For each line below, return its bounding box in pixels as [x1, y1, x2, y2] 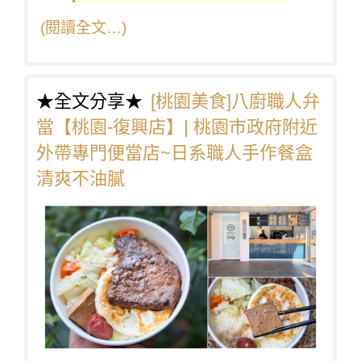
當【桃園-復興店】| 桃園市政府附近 [36, 117, 317, 138]
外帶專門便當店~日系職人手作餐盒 [36, 143, 313, 164]
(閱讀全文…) [40, 19, 127, 37]
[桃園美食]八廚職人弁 [151, 91, 320, 112]
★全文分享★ [36, 88, 151, 113]
